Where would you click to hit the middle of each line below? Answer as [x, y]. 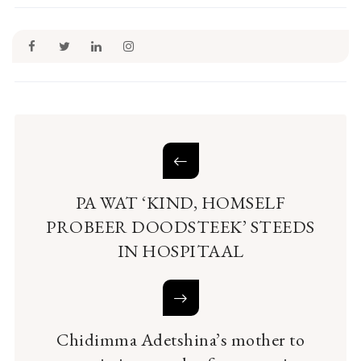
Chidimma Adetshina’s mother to [180, 340]
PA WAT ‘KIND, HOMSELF [180, 203]
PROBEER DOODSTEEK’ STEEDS [180, 227]
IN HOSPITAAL [180, 251]
